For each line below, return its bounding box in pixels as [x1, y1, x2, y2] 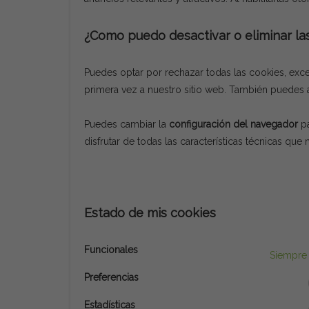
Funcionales [84, 244, 138, 255]
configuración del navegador [169, 119, 298, 130]
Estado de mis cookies [84, 206, 216, 220]
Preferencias [84, 272, 139, 283]
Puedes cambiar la [84, 119, 169, 130]
